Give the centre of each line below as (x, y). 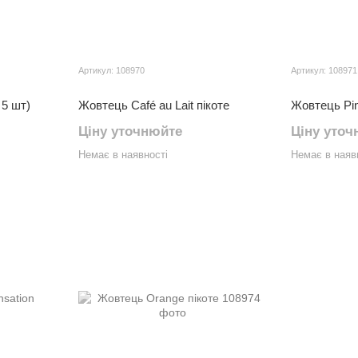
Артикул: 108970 (111, 70)
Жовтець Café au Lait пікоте (154, 105)
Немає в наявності (123, 155)
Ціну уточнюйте (130, 131)
